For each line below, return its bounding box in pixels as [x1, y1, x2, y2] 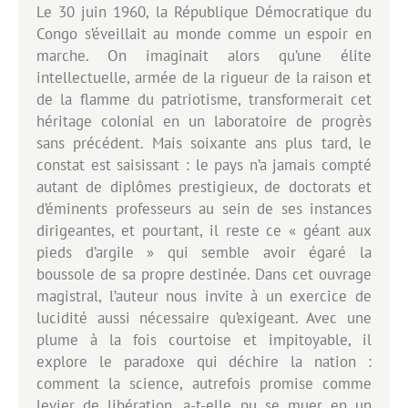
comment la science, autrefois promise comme [36, 372, 372, 393]
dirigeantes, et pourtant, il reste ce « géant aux [36, 219, 372, 240]
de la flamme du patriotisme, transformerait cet [36, 88, 372, 109]
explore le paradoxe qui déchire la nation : [36, 351, 372, 372]
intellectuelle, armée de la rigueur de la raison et [36, 66, 372, 87]
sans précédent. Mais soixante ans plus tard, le [36, 132, 372, 153]
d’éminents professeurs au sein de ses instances [36, 198, 372, 219]
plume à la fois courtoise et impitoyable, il [36, 329, 372, 350]
